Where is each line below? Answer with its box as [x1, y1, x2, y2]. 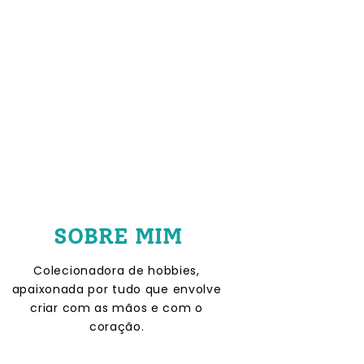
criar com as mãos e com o [30, 300, 203, 316]
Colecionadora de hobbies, [33, 262, 200, 279]
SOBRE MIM [53, 223, 182, 249]
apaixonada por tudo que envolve [11, 281, 222, 297]
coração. [89, 318, 145, 335]
